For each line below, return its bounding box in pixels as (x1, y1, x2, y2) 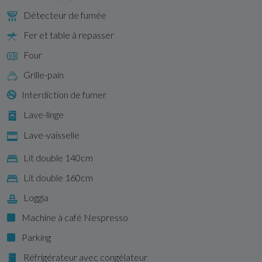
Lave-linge (23, 108, 64, 120)
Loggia (23, 191, 49, 203)
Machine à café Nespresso (22, 211, 128, 223)
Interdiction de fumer (22, 88, 106, 100)
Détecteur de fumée (23, 9, 106, 20)
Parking (22, 231, 51, 243)
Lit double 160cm (23, 171, 93, 183)
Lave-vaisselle (23, 129, 80, 140)
